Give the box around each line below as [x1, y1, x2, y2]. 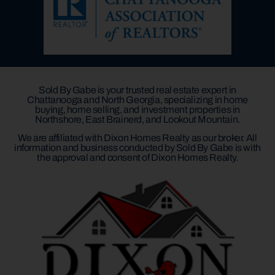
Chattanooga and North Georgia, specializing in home [27, 94, 248, 105]
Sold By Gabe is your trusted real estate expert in [38, 84, 236, 95]
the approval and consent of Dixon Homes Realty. [37, 152, 238, 163]
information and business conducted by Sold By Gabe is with [14, 142, 261, 153]
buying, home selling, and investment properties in [34, 104, 240, 115]
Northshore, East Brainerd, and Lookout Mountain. [35, 114, 240, 125]
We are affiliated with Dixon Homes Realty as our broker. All [18, 133, 257, 144]
